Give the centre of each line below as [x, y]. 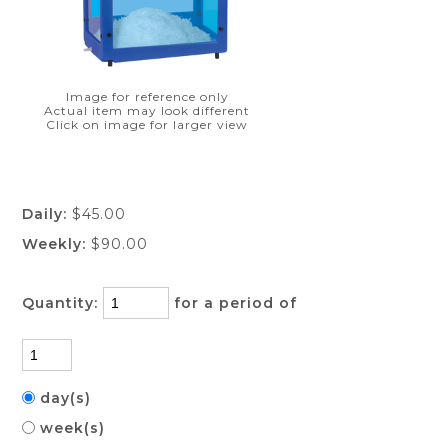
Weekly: [54, 244]
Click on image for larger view [147, 124]
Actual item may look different [147, 110]
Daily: [45, 214]
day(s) [68, 398]
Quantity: [63, 303]
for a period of [241, 303]
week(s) [75, 428]
